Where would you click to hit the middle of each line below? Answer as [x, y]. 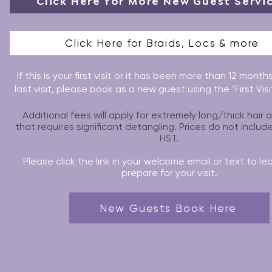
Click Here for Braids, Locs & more [162, 43]
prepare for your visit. [169, 173]
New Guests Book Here [168, 208]
